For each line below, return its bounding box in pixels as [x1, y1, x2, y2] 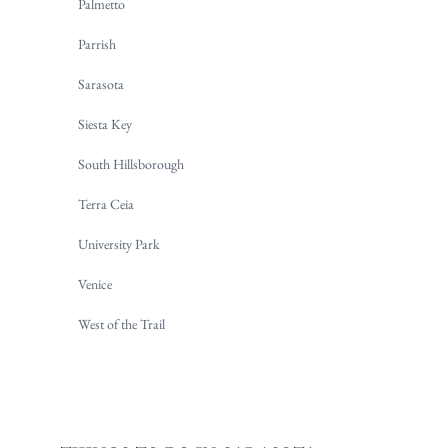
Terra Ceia [78, 195, 134, 214]
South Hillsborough [78, 155, 184, 174]
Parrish [78, 35, 116, 54]
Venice [78, 275, 112, 294]
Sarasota [78, 75, 124, 94]
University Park [78, 235, 160, 254]
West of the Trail [78, 315, 165, 334]
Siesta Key [78, 115, 132, 134]
